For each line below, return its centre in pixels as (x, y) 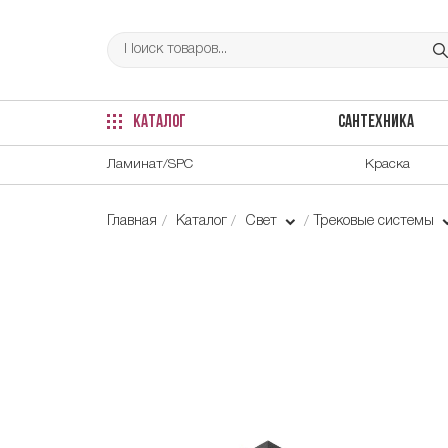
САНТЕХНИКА (375, 123)
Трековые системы (375, 221)
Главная (132, 221)
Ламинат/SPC (150, 164)
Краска (387, 164)
